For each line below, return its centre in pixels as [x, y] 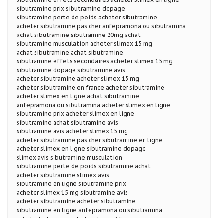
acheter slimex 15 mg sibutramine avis [72, 192]
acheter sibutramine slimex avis [63, 175]
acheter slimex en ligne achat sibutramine [78, 96]
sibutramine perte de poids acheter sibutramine [87, 17]
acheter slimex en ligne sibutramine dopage [81, 148]
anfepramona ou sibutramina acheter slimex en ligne [93, 105]
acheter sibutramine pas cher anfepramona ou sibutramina [101, 26]
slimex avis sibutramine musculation [69, 157]
